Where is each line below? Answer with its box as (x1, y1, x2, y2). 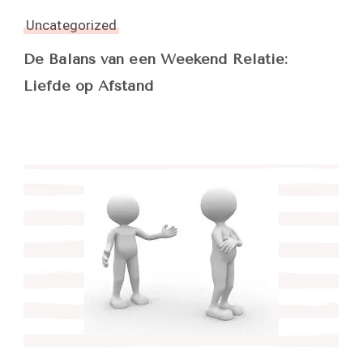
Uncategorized (26, 16, 117, 33)
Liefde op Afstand (23, 76, 153, 95)
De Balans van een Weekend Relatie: (23, 49, 288, 68)
